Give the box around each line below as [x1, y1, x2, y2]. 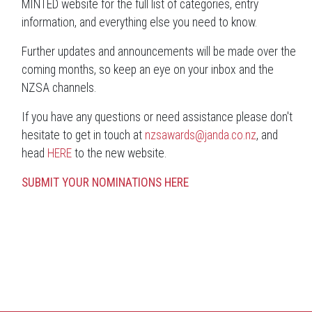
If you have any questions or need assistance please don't [22, 110, 292, 125]
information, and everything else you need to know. [22, 15, 257, 30]
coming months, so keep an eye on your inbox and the [22, 63, 274, 77]
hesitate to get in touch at [22, 128, 145, 143]
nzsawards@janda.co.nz [145, 128, 256, 143]
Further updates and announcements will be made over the [22, 45, 296, 59]
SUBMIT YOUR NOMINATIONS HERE [22, 175, 189, 190]
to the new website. [72, 146, 166, 161]
